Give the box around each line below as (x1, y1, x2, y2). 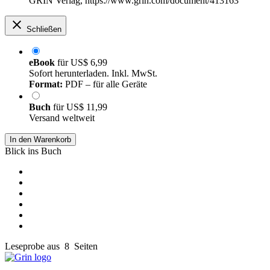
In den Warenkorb (10, 135, 71, 145)
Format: (29, 79, 63, 90)
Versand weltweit (29, 113, 95, 124)
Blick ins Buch (5, 146, 61, 157)
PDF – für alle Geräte (63, 79, 147, 90)
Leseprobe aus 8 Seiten (5, 241, 98, 252)
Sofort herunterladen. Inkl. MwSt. (29, 68, 157, 79)
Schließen (27, 25, 61, 34)
